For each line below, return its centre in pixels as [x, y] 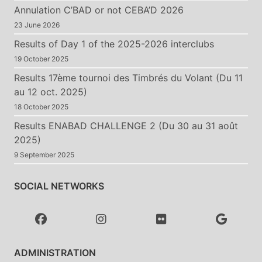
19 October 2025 [41, 58]
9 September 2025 [44, 154]
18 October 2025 [41, 106]
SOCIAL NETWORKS [59, 186]
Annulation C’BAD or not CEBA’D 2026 [99, 10]
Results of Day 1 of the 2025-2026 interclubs [114, 44]
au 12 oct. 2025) [51, 92]
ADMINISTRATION [55, 252]
